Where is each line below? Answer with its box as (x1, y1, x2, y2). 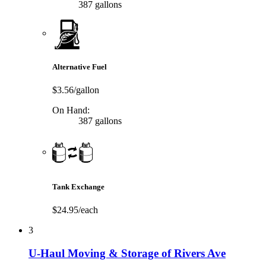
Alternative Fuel (52, 62, 107, 71)
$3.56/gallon (52, 85, 99, 96)
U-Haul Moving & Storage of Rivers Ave (28, 247, 226, 260)
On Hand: (52, 105, 90, 116)
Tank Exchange (52, 182, 104, 192)
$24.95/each (52, 205, 98, 216)
